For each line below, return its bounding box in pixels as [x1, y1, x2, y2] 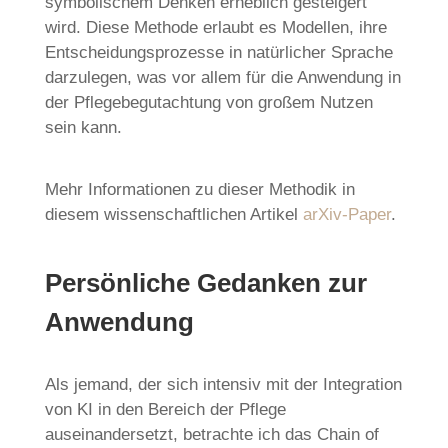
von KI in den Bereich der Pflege [44, 399, 286, 419]
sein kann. [44, 117, 122, 137]
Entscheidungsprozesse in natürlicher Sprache [44, 42, 393, 62]
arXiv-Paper [302, 204, 391, 224]
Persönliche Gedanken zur [44, 267, 367, 298]
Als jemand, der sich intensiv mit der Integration [44, 374, 402, 394]
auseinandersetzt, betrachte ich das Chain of [44, 424, 379, 444]
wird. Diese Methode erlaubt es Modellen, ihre [44, 17, 387, 37]
